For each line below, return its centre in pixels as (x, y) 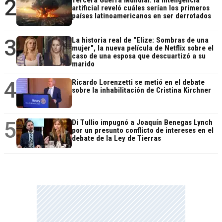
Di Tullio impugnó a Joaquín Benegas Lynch (142, 122)
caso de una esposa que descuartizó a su (139, 56)
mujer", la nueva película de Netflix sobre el (143, 48)
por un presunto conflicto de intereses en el (143, 130)
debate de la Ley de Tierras (116, 138)
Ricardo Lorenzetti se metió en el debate (138, 82)
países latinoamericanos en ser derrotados (141, 16)
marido (83, 64)
